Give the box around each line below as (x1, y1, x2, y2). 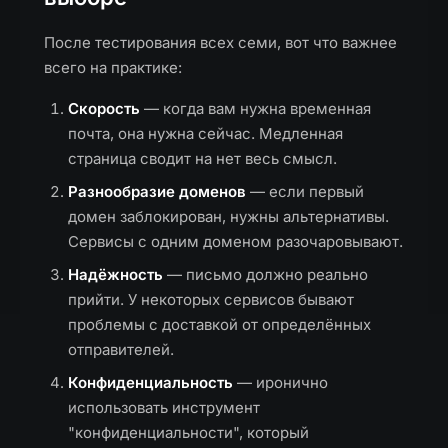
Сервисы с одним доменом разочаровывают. (68, 232, 403, 251)
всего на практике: (44, 58, 182, 77)
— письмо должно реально (163, 265, 368, 284)
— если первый (246, 182, 364, 201)
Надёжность (68, 265, 163, 284)
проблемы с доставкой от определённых (68, 315, 371, 334)
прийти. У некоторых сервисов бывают (68, 290, 354, 309)
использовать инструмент (68, 398, 260, 417)
